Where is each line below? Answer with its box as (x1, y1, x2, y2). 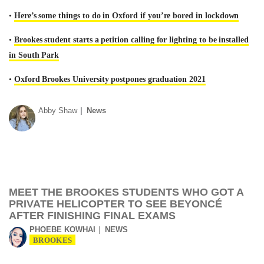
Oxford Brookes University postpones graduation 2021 (14, 75, 206, 84)
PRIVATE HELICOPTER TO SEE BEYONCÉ (9, 198, 222, 210)
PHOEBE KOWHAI (29, 225, 95, 234)
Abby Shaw (38, 106, 77, 115)
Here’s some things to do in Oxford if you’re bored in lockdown (14, 11, 239, 20)
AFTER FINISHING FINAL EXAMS (9, 210, 176, 222)
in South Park (9, 51, 60, 60)
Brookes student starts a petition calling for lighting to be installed (14, 35, 249, 44)
